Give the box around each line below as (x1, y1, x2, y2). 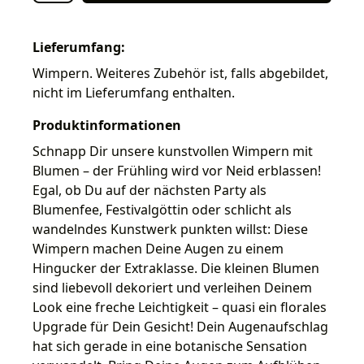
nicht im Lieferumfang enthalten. (32, 83, 235, 102)
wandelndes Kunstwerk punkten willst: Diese (32, 219, 308, 238)
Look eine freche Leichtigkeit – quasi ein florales (32, 297, 327, 316)
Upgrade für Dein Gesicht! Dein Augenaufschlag (32, 317, 328, 336)
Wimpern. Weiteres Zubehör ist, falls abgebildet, (32, 63, 328, 82)
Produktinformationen (32, 115, 181, 134)
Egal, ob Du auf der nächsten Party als (32, 180, 266, 199)
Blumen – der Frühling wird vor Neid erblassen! (32, 161, 321, 180)
